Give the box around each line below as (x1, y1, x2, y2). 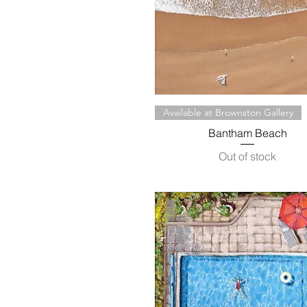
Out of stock (219, 149, 277, 164)
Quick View (223, 105, 272, 118)
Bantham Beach (208, 125, 287, 140)
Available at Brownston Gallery (163, 106, 293, 119)
